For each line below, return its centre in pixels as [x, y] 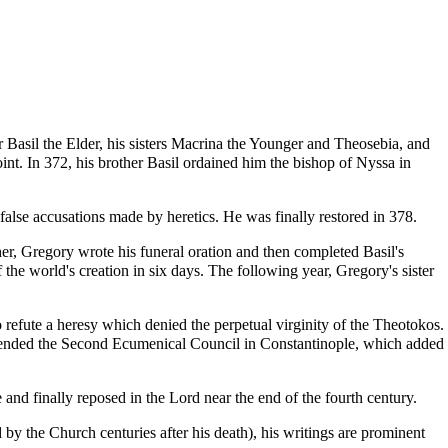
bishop [314, 162]
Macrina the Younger [237, 143]
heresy [77, 324]
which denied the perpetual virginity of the [235, 324]
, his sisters [135, 143]
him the [265, 162]
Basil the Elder [53, 143]
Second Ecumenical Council [150, 343]
